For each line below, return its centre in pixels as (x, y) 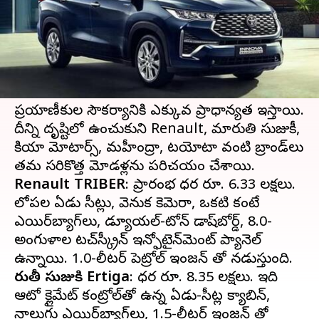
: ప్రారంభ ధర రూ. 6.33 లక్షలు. (210, 186)
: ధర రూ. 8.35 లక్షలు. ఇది (204, 279)
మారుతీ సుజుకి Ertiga (72, 279)
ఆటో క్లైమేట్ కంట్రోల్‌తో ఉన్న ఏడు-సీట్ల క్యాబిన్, (142, 297)
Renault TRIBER (70, 186)
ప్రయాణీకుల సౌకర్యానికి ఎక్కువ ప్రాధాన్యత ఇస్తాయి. (159, 112)
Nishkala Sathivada (78, 9)
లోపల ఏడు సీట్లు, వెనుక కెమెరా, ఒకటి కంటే (137, 205)
